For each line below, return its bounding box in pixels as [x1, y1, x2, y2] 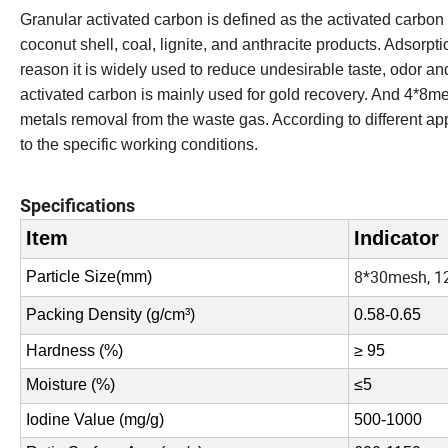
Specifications [20, 194, 135, 216]
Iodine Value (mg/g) [26, 410, 164, 428]
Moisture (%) [26, 375, 115, 393]
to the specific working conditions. [20, 135, 258, 153]
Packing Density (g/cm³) [26, 305, 195, 323]
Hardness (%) [26, 341, 123, 359]
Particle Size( [26, 267, 121, 285]
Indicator [354, 226, 439, 249]
